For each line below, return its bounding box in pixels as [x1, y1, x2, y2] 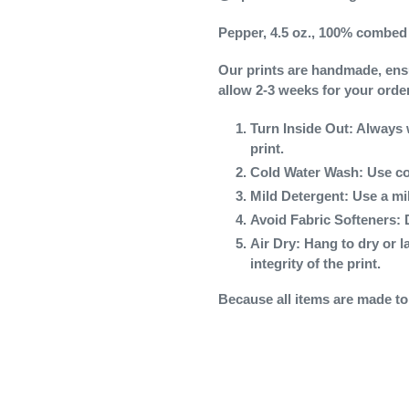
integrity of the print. [250, 255, 381, 271]
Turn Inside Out [250, 120, 349, 136]
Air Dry [250, 235, 296, 251]
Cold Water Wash [250, 163, 359, 180]
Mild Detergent [250, 187, 344, 204]
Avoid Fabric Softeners [250, 211, 396, 227]
